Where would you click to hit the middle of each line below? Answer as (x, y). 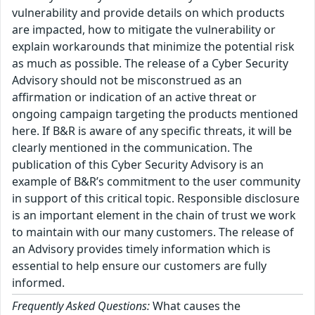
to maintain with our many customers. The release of (153, 232)
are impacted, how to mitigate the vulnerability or (144, 30)
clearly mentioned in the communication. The (132, 148)
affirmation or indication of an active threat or (134, 97)
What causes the (195, 306)
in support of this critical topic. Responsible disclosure (156, 198)
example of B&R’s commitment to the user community (156, 181)
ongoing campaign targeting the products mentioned (155, 114)
